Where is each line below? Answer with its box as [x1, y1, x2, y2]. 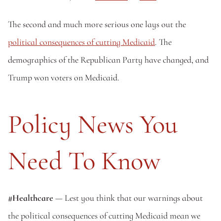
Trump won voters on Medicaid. [8, 72, 119, 83]
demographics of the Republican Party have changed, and [8, 54, 209, 65]
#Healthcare [8, 192, 55, 203]
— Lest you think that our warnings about [55, 192, 203, 203]
